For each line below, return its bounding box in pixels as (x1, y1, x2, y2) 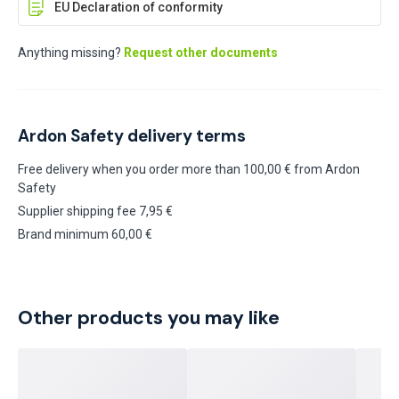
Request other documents (121, 45, 278, 61)
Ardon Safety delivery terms (18, 126, 246, 148)
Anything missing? (18, 45, 121, 61)
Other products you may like (18, 305, 280, 331)
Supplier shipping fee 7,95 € (18, 204, 173, 219)
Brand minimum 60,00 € (18, 227, 152, 242)
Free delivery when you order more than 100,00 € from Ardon (18, 162, 360, 177)
